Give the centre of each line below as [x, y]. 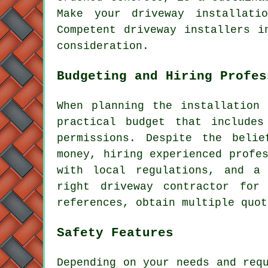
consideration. [103, 46]
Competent [91, 30]
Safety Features [115, 233]
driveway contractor [165, 187]
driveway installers [187, 30]
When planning [105, 106]
